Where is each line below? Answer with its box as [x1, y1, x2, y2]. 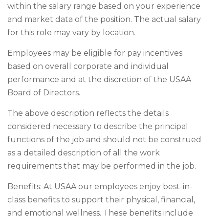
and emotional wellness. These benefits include [7, 208, 193, 218]
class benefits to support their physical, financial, [7, 195, 195, 204]
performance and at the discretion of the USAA [7, 75, 191, 84]
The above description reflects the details [7, 109, 169, 118]
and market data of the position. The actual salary [7, 15, 201, 24]
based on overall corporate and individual [7, 62, 169, 71]
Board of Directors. [7, 88, 80, 97]
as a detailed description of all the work [7, 148, 160, 157]
